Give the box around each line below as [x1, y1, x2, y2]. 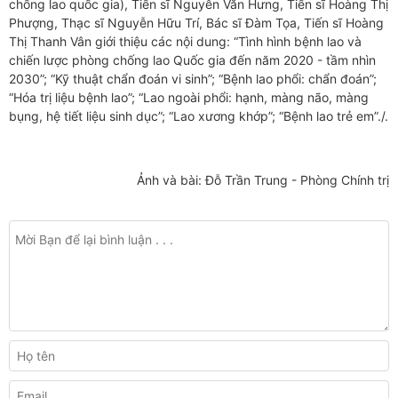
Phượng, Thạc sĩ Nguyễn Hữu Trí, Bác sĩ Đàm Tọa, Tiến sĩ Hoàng [9, 15, 384, 30]
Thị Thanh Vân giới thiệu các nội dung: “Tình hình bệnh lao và [9, 34, 362, 49]
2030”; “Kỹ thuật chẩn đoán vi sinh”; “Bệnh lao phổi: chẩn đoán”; [9, 71, 377, 86]
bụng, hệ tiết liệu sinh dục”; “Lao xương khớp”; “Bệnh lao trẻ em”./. [9, 108, 388, 123]
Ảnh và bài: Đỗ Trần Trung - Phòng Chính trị [137, 172, 389, 187]
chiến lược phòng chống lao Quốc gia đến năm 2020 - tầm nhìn [9, 52, 376, 68]
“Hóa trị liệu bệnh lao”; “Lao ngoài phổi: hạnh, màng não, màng [9, 90, 369, 105]
